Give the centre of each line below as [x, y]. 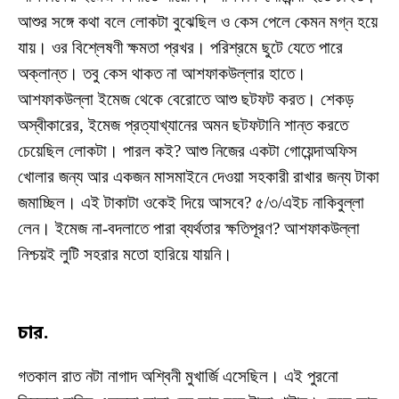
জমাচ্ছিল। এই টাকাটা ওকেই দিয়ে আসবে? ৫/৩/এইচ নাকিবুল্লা [191, 203]
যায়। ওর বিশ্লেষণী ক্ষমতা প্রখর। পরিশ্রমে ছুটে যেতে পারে [180, 48]
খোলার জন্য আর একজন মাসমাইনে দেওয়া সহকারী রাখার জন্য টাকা [199, 177]
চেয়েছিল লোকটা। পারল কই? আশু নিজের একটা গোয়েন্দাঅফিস [187, 151]
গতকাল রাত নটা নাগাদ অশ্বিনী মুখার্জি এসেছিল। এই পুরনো [178, 377]
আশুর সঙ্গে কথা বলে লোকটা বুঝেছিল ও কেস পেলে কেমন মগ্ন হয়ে [198, 22]
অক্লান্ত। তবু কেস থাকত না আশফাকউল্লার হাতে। [162, 74]
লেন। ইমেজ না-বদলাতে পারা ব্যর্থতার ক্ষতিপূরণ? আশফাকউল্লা [189, 229]
